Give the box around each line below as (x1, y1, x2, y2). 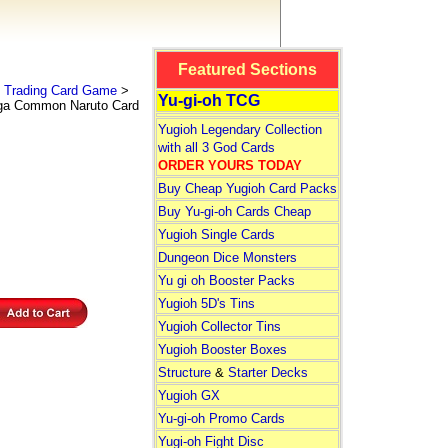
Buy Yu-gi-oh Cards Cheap (157, 204, 311, 219)
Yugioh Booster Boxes (157, 342, 287, 357)
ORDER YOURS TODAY (157, 158, 302, 173)
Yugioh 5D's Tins (157, 296, 255, 311)
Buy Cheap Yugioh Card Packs (157, 181, 337, 196)
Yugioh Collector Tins (157, 319, 281, 334)
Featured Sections (177, 61, 317, 78)
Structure (157, 365, 211, 380)
